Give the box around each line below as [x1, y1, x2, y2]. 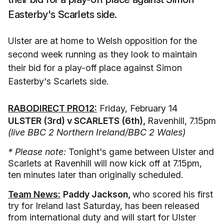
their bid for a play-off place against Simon [8, 62, 182, 73]
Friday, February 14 [97, 103, 177, 113]
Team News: [8, 189, 60, 199]
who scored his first [132, 189, 213, 199]
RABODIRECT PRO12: [8, 103, 97, 113]
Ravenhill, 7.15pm [147, 115, 216, 126]
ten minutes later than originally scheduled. [8, 169, 183, 180]
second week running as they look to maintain [8, 49, 197, 59]
